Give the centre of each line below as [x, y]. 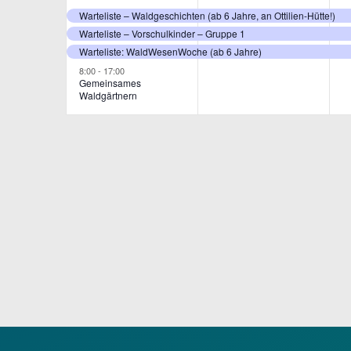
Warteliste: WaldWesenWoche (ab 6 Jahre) [170, 51]
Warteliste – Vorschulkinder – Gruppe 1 [162, 33]
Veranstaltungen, [154, 15]
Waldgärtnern [108, 96]
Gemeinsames [110, 83]
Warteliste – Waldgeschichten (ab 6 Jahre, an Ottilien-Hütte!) [207, 15]
